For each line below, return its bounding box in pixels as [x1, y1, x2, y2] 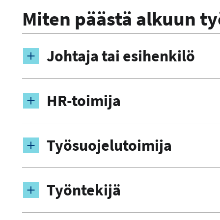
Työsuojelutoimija [46, 136, 172, 156]
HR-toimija [46, 91, 121, 111]
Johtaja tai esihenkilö [46, 46, 195, 66]
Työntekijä [46, 180, 121, 200]
